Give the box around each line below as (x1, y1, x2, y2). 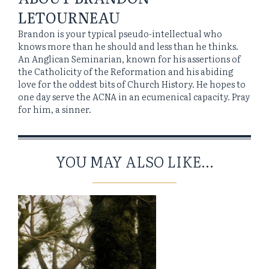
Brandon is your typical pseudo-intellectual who (18, 27, 222, 40)
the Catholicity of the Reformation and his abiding (18, 65, 233, 78)
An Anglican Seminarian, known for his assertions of (18, 52, 241, 65)
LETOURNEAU (18, 7, 120, 28)
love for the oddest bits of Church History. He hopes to (18, 77, 246, 91)
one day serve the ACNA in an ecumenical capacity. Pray (18, 90, 250, 103)
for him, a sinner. (18, 103, 91, 116)
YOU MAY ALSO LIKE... (55, 150, 214, 172)
